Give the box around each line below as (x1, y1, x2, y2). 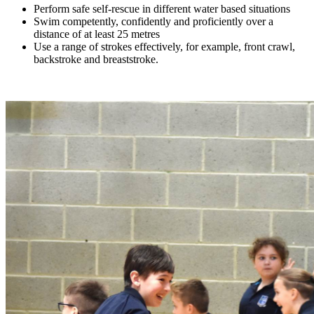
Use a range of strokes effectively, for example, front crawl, (34, 41, 295, 53)
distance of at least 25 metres (34, 28, 160, 40)
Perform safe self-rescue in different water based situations (34, 3, 290, 15)
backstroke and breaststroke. (34, 53, 158, 65)
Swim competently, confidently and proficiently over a (34, 15, 273, 27)
